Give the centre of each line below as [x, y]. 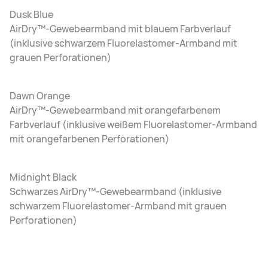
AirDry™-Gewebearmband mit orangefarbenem [115, 110]
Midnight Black [43, 177]
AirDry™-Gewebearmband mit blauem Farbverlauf [120, 29]
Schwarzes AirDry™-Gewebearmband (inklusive [115, 192]
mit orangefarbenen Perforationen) [89, 139]
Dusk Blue [31, 15]
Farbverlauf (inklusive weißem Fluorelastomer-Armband [133, 125]
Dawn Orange [40, 96]
